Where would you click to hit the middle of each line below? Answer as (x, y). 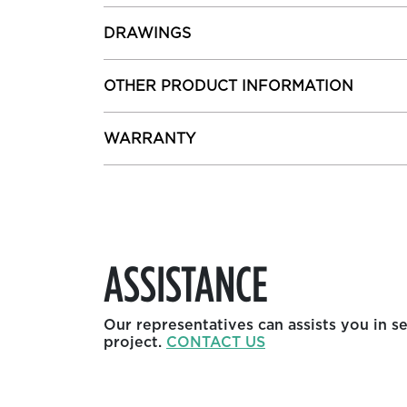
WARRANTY (149, 139)
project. (135, 342)
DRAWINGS (147, 33)
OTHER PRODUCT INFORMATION (228, 86)
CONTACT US (216, 342)
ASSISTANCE (186, 283)
